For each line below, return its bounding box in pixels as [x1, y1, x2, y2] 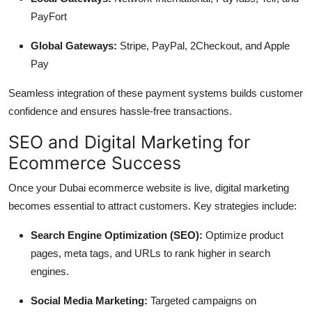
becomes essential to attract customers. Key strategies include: [8, 199, 297, 212]
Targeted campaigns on [148, 294, 256, 306]
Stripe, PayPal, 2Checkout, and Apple [117, 39, 290, 52]
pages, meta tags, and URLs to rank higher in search [31, 247, 270, 259]
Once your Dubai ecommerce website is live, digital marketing [8, 181, 289, 194]
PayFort [31, 10, 67, 22]
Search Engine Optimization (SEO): [31, 228, 203, 241]
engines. [31, 265, 69, 277]
